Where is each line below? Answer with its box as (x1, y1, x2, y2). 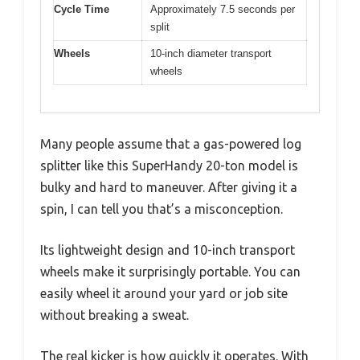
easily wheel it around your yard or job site (40, 286, 288, 301)
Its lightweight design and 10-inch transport (40, 243, 295, 258)
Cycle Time (54, 2, 109, 15)
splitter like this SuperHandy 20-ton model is (40, 158, 298, 174)
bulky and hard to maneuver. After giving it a (40, 180, 297, 195)
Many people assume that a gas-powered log (40, 137, 301, 152)
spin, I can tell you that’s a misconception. (40, 202, 283, 217)
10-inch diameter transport (150, 47, 272, 59)
